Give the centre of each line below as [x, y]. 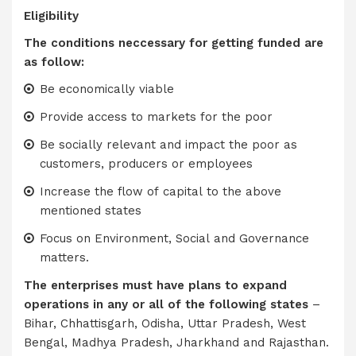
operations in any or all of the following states [166, 304]
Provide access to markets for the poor [156, 117]
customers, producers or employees [146, 164]
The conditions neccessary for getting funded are [174, 43]
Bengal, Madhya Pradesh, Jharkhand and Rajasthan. [176, 342]
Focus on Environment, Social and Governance [174, 238]
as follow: [54, 62]
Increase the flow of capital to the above [160, 192]
